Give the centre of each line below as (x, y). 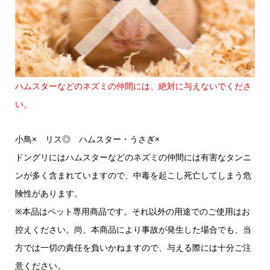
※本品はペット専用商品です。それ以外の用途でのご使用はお (132, 212)
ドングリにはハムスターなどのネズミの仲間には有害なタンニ (133, 157)
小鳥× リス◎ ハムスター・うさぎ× (87, 139)
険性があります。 (49, 193)
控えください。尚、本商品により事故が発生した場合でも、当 (133, 230)
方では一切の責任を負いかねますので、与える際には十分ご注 (133, 248)
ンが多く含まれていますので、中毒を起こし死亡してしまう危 (133, 175)
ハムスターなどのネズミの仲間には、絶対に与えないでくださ (133, 86)
